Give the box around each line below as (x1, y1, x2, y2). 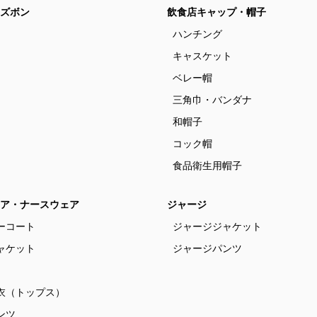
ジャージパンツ (173, 243, 242, 254)
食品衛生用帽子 (173, 160, 242, 171)
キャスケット (173, 50, 232, 62)
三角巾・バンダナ (173, 94, 252, 105)
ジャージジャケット (173, 221, 262, 232)
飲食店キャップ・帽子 (167, 6, 266, 18)
